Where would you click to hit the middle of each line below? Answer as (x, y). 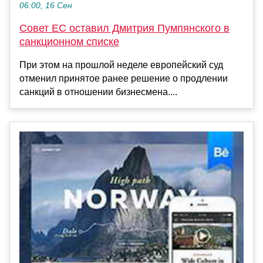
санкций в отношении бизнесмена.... (98, 92)
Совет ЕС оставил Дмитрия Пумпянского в (124, 28)
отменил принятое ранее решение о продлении (124, 79)
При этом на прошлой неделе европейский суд (121, 65)
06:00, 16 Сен (46, 6)
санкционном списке (69, 42)
